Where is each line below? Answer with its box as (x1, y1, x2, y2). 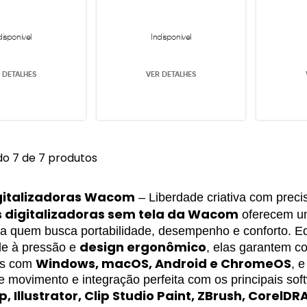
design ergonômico (79, 238, 206, 256)
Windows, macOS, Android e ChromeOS (36, 255, 291, 272)
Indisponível (151, 32, 191, 42)
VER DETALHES (146, 69, 196, 79)
